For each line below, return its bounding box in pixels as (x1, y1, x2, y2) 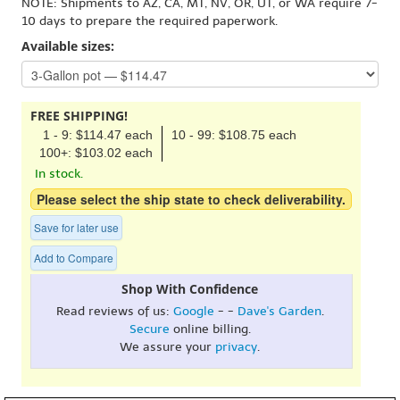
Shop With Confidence (121, 279, 258, 297)
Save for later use (34, 219, 119, 235)
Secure (129, 321, 170, 337)
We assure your (120, 338, 215, 354)
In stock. (35, 165, 83, 181)
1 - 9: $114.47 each (43, 127, 153, 142)
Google (172, 303, 214, 319)
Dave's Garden (237, 303, 321, 319)
